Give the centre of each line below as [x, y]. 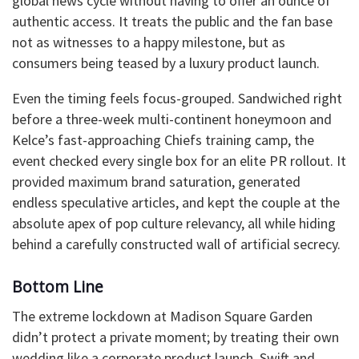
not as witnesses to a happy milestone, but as [149, 42]
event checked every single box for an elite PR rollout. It [179, 161]
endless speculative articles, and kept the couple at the [176, 203]
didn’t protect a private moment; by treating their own [175, 337]
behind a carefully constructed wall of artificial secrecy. [176, 244]
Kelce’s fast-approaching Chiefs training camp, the [163, 140]
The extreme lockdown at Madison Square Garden [162, 316]
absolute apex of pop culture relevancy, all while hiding [174, 224]
